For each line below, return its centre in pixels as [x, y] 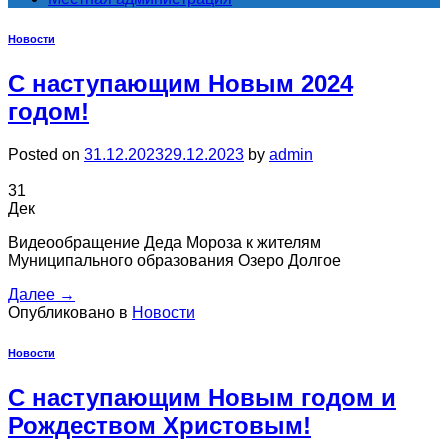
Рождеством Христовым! [159, 425]
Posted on [46, 154]
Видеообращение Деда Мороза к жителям [164, 242]
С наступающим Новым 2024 [180, 83]
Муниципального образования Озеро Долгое [174, 260]
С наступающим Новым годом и [202, 397]
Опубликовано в [70, 312]
